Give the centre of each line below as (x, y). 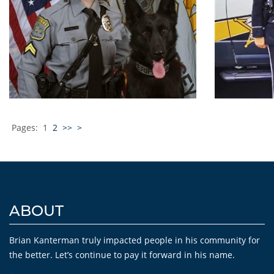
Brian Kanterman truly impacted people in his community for (135, 240)
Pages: (25, 128)
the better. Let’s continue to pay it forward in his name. (122, 255)
